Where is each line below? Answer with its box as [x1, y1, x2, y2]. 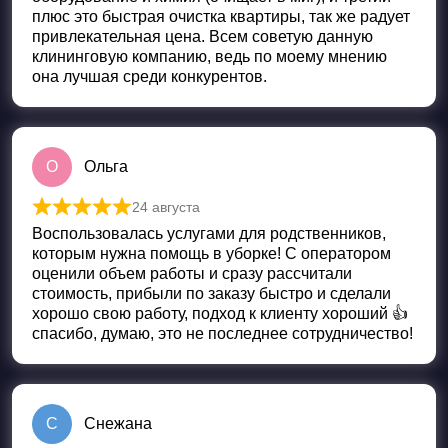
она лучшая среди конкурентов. [32, 68, 267, 86]
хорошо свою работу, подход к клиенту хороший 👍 [32, 305, 408, 323]
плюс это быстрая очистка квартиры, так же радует [32, 8, 410, 26]
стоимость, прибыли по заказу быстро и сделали [32, 285, 391, 303]
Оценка [81, 209, 141, 227]
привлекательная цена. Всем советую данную [32, 28, 373, 46]
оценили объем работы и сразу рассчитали [32, 265, 352, 283]
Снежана [84, 415, 152, 433]
